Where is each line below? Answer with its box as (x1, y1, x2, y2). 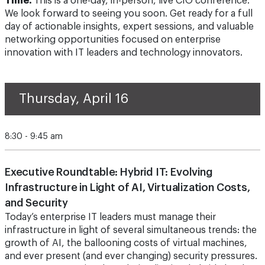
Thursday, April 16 (19, 92, 128, 105)
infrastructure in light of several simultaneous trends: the (5, 225, 257, 235)
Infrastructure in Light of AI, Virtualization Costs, (5, 182, 250, 193)
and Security (5, 198, 68, 208)
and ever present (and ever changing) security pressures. (5, 251, 257, 261)
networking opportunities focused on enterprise (5, 35, 221, 44)
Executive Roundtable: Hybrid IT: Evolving (5, 167, 213, 177)
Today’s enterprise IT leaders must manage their (5, 212, 216, 222)
